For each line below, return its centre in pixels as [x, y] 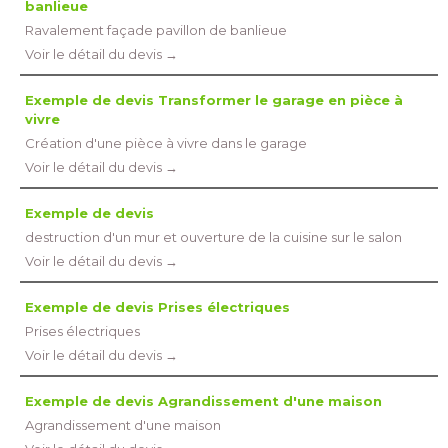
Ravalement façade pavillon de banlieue [156, 30]
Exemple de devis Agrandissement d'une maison [203, 401]
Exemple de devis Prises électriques [157, 307]
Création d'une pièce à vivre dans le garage [166, 143]
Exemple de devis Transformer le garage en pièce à [214, 100]
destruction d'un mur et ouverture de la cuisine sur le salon [213, 237]
